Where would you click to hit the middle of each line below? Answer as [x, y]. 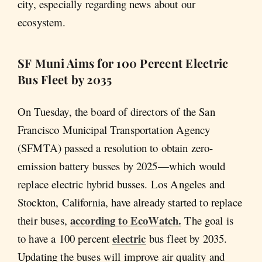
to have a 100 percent [65, 239]
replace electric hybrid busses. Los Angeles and [121, 184]
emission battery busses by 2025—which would [122, 166]
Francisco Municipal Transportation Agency [114, 130]
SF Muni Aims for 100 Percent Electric [123, 63]
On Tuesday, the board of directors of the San [116, 112]
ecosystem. [42, 22]
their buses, [44, 220]
